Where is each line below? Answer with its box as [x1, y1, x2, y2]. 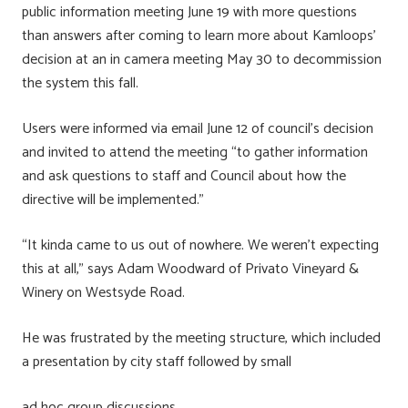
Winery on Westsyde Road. [22, 280, 185, 305]
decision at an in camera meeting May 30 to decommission [22, 46, 382, 72]
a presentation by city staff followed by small [22, 349, 291, 374]
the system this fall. [22, 70, 138, 96]
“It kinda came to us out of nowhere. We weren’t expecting [22, 232, 379, 258]
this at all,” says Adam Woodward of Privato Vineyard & [22, 256, 359, 281]
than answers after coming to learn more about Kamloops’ [22, 23, 376, 48]
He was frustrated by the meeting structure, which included [22, 325, 381, 351]
